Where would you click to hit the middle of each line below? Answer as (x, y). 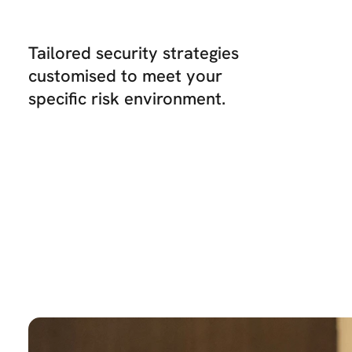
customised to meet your (125, 75)
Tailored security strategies (134, 53)
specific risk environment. (127, 98)
